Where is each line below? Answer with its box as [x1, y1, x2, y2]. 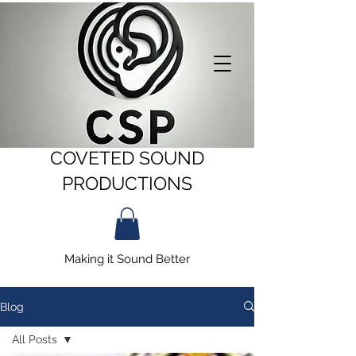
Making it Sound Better [64, 251, 190, 266]
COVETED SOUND [50, 147, 204, 168]
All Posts [12, 332, 57, 346]
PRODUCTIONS [62, 172, 192, 194]
